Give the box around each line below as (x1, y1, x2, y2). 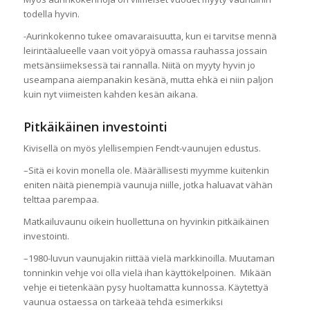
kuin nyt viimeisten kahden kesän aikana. (23, 88, 198, 101)
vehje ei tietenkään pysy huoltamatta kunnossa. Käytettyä (23, 281, 268, 294)
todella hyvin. (23, 8, 80, 20)
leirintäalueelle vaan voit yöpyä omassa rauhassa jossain (23, 44, 267, 57)
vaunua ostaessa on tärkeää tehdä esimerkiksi (23, 295, 223, 309)
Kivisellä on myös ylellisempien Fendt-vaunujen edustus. (23, 142, 261, 155)
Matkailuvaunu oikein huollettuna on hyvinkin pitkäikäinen (23, 215, 269, 228)
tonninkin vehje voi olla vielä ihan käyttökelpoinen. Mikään (23, 266, 271, 280)
